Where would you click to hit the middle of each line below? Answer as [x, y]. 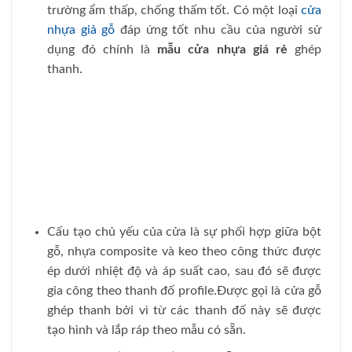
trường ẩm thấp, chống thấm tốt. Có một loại [174, 10]
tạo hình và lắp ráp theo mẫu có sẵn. [146, 330]
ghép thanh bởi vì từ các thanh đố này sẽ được [184, 311]
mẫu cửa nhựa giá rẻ [222, 49]
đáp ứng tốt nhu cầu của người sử [218, 29]
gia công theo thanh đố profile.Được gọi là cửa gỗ [184, 291]
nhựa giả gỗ [81, 29]
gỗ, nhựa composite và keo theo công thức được [184, 252]
